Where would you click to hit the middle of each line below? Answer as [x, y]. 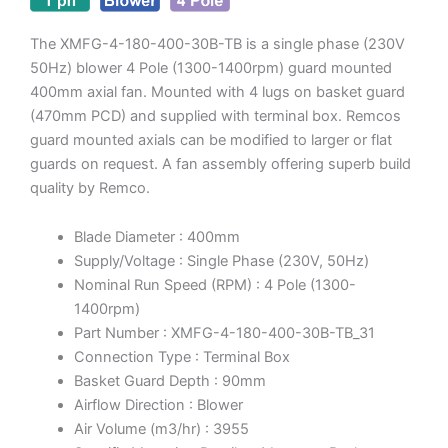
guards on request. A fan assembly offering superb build [220, 163]
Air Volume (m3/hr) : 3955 [161, 429]
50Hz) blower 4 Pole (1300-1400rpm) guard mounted [211, 67]
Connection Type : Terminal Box [181, 357]
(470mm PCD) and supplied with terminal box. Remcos [215, 115]
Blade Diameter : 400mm [156, 237]
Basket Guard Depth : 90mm [169, 381]
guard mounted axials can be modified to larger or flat [211, 139]
